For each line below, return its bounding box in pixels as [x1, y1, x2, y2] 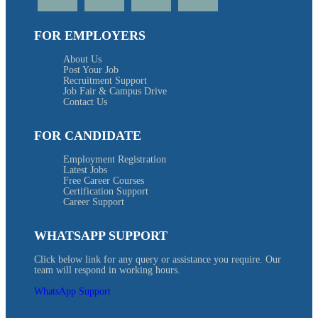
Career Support [63, 196, 124, 207]
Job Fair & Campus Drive [63, 85, 167, 97]
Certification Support [63, 185, 148, 197]
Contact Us [63, 96, 107, 107]
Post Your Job [63, 64, 119, 75]
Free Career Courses [63, 175, 144, 186]
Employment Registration [63, 153, 166, 165]
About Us [63, 53, 102, 65]
